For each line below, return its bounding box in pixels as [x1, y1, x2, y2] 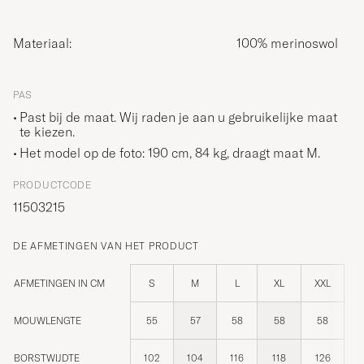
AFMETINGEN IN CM [14, 276, 105, 289]
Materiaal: [24, 34, 71, 51]
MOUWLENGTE [14, 314, 81, 327]
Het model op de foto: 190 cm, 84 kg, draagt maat [19, 144, 306, 161]
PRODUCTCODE [13, 178, 92, 191]
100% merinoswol [236, 34, 338, 51]
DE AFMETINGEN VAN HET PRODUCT [13, 239, 199, 252]
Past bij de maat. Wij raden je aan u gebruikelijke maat [19, 108, 337, 125]
